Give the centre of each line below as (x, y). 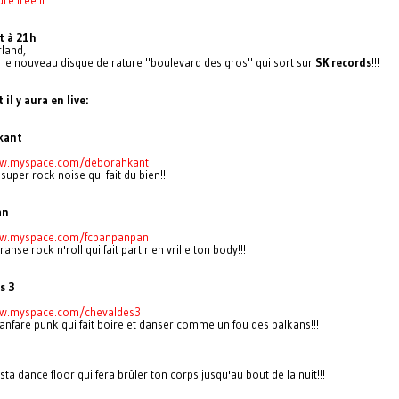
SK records (343, 62)
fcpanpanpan (117, 236)
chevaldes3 (113, 311)
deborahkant (117, 162)
